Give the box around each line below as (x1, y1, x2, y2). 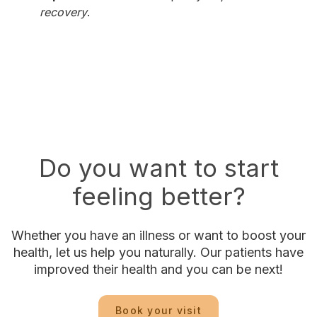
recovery (40, 5, 87, 19)
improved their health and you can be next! (34, 262, 283, 277)
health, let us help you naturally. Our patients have (13, 245, 304, 260)
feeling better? (71, 181, 246, 211)
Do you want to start (38, 153, 279, 183)
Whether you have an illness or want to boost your (11, 228, 306, 243)
